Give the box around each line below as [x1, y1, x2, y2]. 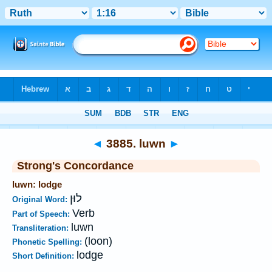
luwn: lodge [12, 179, 62, 189]
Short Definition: [12, 251, 76, 260]
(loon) [84, 235, 112, 247]
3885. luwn [103, 137, 169, 150]
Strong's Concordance [17, 160, 134, 172]
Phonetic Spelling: [12, 237, 84, 246]
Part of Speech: [12, 209, 72, 219]
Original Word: [12, 195, 70, 204]
